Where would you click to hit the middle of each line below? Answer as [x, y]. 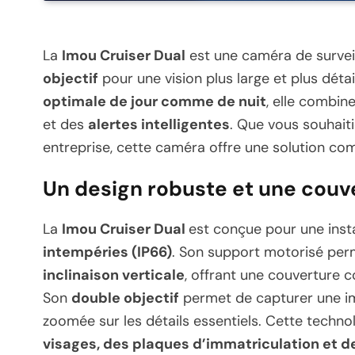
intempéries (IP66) [107, 252]
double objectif [125, 298]
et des [65, 124]
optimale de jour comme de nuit [155, 101]
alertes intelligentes [159, 124]
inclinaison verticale [114, 275]
